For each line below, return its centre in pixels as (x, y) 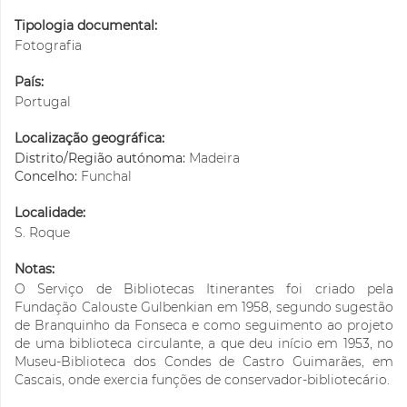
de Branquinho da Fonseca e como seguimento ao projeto (204, 326)
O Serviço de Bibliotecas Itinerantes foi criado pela (204, 289)
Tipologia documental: (86, 26)
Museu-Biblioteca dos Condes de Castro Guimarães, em (204, 362)
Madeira (214, 159)
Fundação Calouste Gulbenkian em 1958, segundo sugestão (204, 308)
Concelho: (48, 177)
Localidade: (50, 213)
